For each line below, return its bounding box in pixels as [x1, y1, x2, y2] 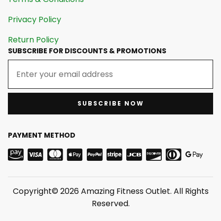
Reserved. [91, 197, 130, 209]
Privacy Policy [8, 13, 61, 25]
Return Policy [8, 34, 59, 45]
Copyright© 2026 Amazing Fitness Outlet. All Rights [12, 185, 209, 197]
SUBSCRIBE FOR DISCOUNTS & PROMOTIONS [8, 45, 166, 56]
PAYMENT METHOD [8, 130, 75, 140]
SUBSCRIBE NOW [77, 99, 144, 108]
